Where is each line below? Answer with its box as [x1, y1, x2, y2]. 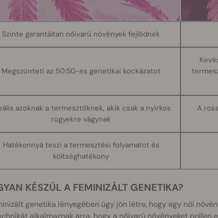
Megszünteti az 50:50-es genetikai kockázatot [1, 66, 161, 76]
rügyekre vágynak [51, 114, 111, 124]
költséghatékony [53, 151, 109, 161]
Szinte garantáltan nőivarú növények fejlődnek [2, 29, 161, 39]
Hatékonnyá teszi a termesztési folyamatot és [2, 140, 160, 150]
